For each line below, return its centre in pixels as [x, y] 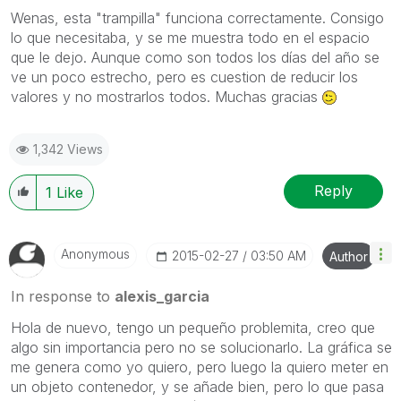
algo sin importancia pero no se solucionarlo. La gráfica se [201, 347]
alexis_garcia [162, 296]
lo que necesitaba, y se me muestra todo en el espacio [190, 37]
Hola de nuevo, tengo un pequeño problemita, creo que [193, 327]
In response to [63, 296]
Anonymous [95, 253]
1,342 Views [68, 149]
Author [349, 256]
